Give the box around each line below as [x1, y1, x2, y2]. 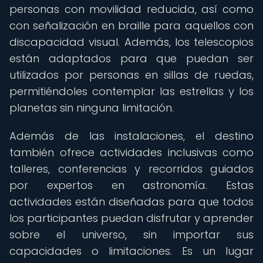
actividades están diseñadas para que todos [9, 194, 254, 209]
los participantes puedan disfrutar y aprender [9, 211, 254, 225]
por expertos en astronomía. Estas [9, 178, 254, 193]
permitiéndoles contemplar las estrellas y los [9, 84, 254, 99]
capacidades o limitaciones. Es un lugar [9, 244, 254, 258]
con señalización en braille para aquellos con [9, 18, 254, 33]
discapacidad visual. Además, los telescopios [9, 35, 254, 49]
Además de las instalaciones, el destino [9, 129, 254, 143]
